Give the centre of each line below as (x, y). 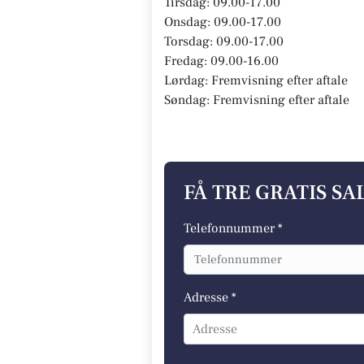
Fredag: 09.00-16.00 (221, 61)
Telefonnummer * (233, 228)
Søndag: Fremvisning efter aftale (257, 100)
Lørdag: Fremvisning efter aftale (256, 80)
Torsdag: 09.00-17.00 (224, 41)
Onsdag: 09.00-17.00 (223, 22)
